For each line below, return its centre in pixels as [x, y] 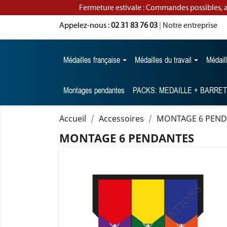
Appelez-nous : [85, 25]
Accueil [73, 119]
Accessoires [121, 119]
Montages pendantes [94, 90]
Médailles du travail [164, 60]
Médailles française [93, 60]
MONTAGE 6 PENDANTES [127, 138]
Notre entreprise [190, 25]
